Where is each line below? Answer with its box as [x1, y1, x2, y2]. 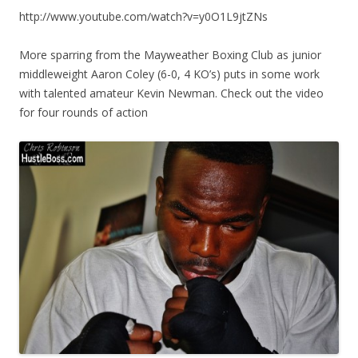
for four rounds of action [19, 104, 148, 120]
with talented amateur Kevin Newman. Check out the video [19, 85, 324, 101]
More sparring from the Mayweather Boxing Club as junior [19, 46, 321, 62]
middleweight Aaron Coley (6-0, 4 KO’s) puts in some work [19, 66, 320, 82]
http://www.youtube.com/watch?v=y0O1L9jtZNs [19, 8, 268, 24]
